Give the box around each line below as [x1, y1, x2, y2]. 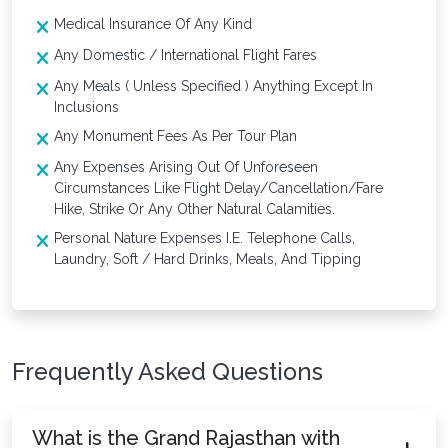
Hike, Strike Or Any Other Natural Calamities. [54, 200, 335, 217]
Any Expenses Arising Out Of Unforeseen [54, 158, 318, 175]
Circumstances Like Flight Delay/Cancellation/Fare [54, 179, 383, 196]
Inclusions [54, 98, 119, 115]
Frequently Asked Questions [12, 357, 323, 385]
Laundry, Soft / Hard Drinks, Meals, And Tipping [54, 250, 361, 267]
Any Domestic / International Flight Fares [54, 46, 317, 63]
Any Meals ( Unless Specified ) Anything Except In [54, 77, 373, 94]
